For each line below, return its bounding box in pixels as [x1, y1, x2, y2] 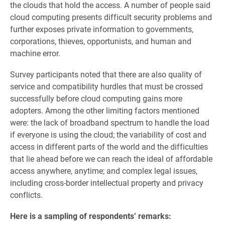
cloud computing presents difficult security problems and [10, 12, 212, 22]
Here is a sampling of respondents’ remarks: [10, 210, 171, 221]
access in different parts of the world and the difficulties [10, 141, 208, 152]
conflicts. [10, 189, 43, 200]
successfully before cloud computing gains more [10, 93, 182, 103]
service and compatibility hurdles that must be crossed [10, 81, 203, 91]
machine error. [10, 48, 60, 58]
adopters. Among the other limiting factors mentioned [10, 105, 199, 116]
